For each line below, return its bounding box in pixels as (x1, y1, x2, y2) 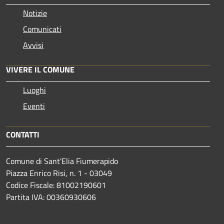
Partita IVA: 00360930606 (6, 191, 96, 203)
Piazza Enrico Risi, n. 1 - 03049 (6, 167, 112, 179)
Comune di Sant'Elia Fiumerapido (6, 155, 118, 167)
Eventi (23, 100, 45, 112)
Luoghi (23, 84, 46, 96)
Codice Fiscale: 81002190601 (6, 179, 106, 191)
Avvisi (23, 39, 43, 51)
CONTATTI (6, 128, 39, 141)
